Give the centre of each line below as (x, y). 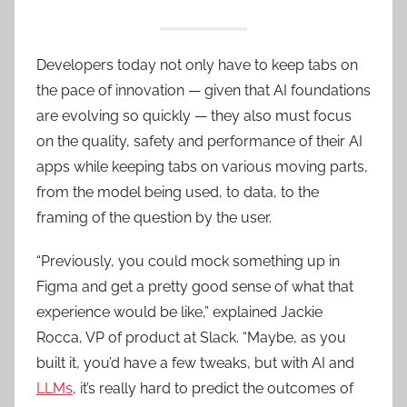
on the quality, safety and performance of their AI (199, 141)
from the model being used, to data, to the (178, 192)
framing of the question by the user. (154, 217)
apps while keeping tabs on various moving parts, (202, 166)
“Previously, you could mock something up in (188, 261)
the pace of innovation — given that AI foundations (203, 90)
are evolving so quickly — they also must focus (194, 115)
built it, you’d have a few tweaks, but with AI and (195, 362)
